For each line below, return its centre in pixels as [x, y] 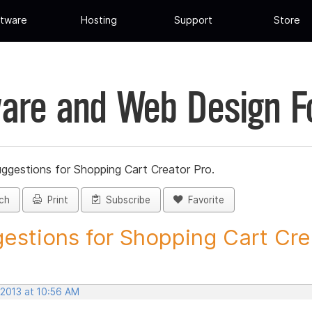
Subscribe [125, 200]
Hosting [99, 20]
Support [193, 20]
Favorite [203, 200]
